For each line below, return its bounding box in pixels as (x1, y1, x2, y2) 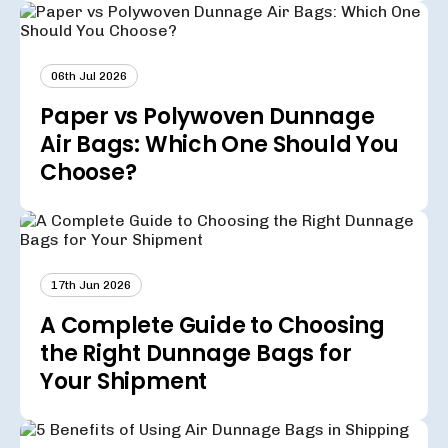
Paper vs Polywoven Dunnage (40, 101, 375, 132)
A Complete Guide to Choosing (40, 310, 385, 341)
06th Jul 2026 (51, 69, 127, 83)
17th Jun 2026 (51, 278, 131, 292)
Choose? (40, 157, 137, 188)
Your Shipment (40, 366, 208, 397)
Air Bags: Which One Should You (40, 129, 399, 160)
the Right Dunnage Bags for (40, 338, 352, 369)
